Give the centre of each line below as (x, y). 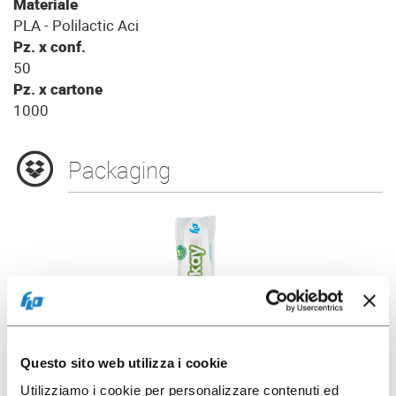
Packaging (120, 170)
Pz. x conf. (49, 47)
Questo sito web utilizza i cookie (124, 362)
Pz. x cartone (58, 89)
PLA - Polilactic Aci (76, 26)
